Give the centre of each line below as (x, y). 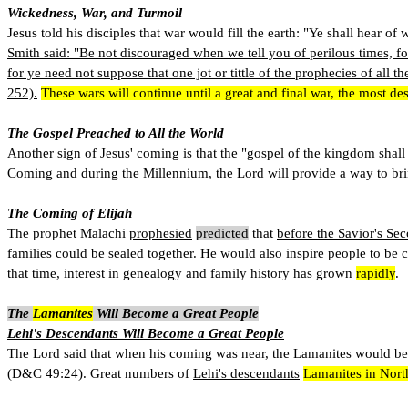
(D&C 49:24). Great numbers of (100, 373)
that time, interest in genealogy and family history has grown (182, 273)
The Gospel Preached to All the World (116, 133)
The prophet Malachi (68, 233)
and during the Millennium (133, 173)
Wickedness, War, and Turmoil (95, 12)
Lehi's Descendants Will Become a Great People (146, 333)
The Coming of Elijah (70, 213)
